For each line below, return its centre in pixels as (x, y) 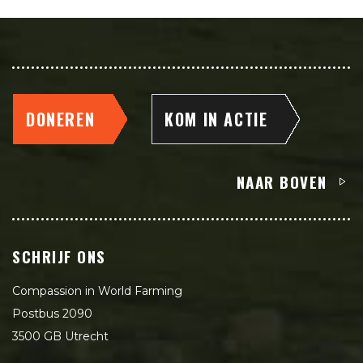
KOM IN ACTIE (216, 120)
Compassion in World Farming (97, 291)
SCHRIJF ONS (59, 256)
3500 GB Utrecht (60, 337)
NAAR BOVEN (282, 182)
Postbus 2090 (52, 314)
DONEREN (61, 120)
